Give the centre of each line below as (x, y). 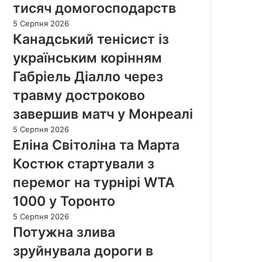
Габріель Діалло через (88, 76)
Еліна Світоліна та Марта (96, 145)
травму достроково (79, 95)
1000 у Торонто (64, 201)
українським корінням (87, 58)
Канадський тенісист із (91, 39)
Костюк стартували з (84, 163)
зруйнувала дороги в (83, 251)
